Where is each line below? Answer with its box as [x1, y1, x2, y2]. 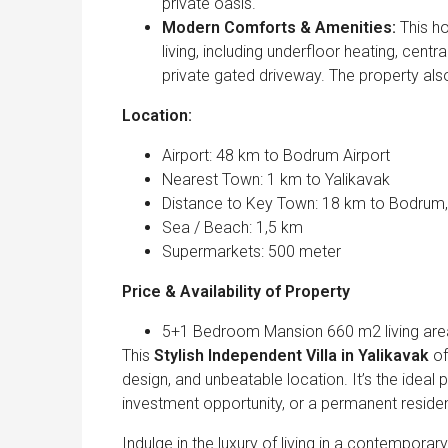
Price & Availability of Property [122, 282, 350, 302]
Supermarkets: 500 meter [162, 242, 341, 262]
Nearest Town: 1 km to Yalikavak [162, 170, 390, 190]
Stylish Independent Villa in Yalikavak [154, 346, 429, 366]
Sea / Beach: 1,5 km [162, 218, 303, 238]
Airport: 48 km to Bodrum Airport [162, 146, 390, 166]
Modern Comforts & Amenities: [162, 18, 396, 38]
